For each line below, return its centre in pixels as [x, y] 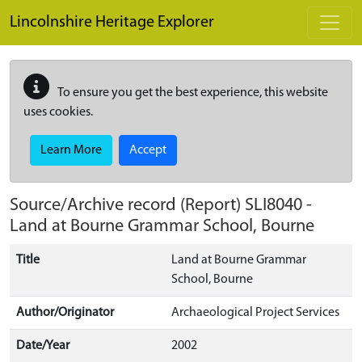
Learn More [71, 150]
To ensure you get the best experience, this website [192, 93]
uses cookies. [58, 112]
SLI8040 [274, 206]
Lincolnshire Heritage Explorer [112, 23]
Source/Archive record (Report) [127, 206]
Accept [148, 150]
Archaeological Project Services [255, 313]
